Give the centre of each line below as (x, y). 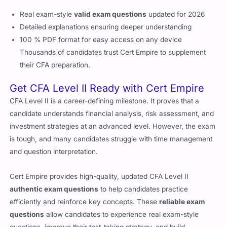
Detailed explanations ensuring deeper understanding (106, 15)
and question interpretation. (54, 140)
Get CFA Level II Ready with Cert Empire (107, 76)
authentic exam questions (54, 177)
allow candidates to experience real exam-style (122, 202)
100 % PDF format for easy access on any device (101, 28)
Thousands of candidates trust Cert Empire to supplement (113, 40)
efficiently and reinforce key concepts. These (85, 190)
